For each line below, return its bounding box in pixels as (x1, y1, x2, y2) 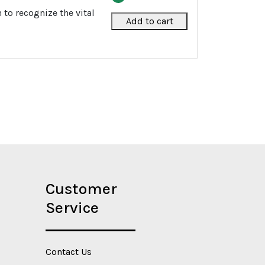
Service (46, 199, 99, 217)
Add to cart (125, 15, 173, 27)
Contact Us (46, 246, 92, 257)
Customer (46, 180, 117, 198)
